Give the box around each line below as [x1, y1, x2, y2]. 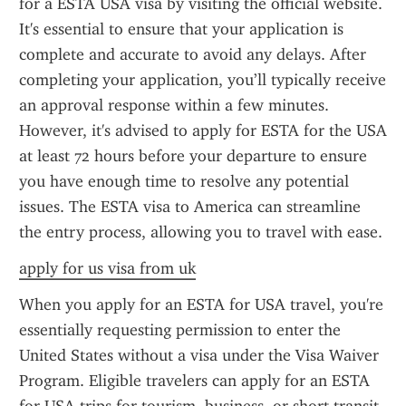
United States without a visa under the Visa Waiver [19, 345, 379, 365]
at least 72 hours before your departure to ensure [19, 146, 367, 166]
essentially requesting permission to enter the [19, 320, 341, 340]
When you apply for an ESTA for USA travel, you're [19, 295, 383, 314]
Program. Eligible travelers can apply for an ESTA [19, 371, 370, 391]
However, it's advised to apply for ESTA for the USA [19, 121, 387, 140]
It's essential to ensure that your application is [19, 19, 343, 39]
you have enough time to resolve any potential [19, 171, 349, 191]
